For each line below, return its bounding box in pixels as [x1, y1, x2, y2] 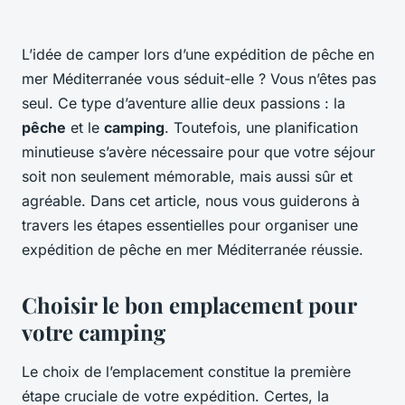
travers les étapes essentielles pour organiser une [22, 216, 358, 235]
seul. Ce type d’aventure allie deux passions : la [22, 94, 345, 113]
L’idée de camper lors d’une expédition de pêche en [22, 45, 374, 64]
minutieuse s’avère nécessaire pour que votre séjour [22, 143, 375, 162]
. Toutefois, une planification [165, 118, 358, 137]
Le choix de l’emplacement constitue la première [22, 363, 351, 381]
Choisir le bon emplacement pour [22, 290, 356, 320]
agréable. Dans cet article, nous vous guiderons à [22, 192, 360, 211]
